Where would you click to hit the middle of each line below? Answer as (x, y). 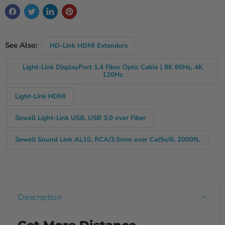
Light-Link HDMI (40, 97)
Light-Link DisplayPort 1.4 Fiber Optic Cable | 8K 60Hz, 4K (113, 68)
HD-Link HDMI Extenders (89, 46)
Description (40, 197)
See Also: (22, 45)
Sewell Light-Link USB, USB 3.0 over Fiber (80, 118)
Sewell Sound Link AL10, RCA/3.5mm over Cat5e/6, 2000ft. (107, 140)
